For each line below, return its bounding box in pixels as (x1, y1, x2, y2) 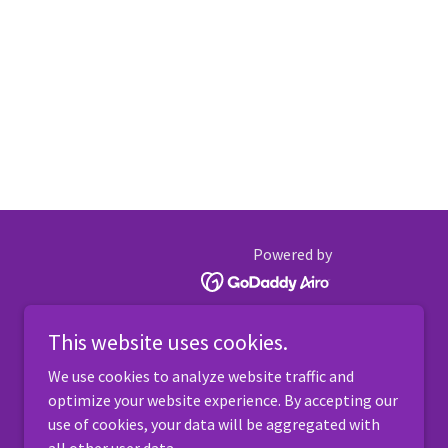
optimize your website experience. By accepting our (48, 390, 398, 410)
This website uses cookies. (48, 328, 288, 356)
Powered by (253, 244, 332, 264)
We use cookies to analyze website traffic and (48, 366, 354, 386)
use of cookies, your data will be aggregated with (48, 414, 380, 434)
